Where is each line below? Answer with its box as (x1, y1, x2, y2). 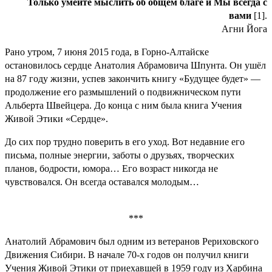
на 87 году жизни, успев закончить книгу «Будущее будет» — (5, 73, 260, 84)
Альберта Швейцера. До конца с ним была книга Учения (5, 100, 242, 110)
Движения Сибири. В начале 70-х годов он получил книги (5, 249, 249, 260)
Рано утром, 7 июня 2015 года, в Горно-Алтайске (5, 46, 209, 57)
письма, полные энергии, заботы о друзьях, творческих (5, 149, 234, 160)
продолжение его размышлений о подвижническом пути (5, 86, 241, 97)
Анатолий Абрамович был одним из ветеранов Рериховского (5, 236, 259, 246)
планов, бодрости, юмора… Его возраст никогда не (5, 163, 218, 174)
